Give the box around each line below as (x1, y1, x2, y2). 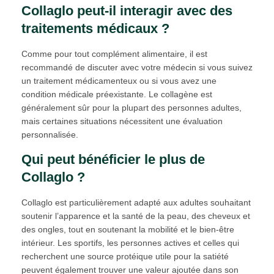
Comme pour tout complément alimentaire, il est (21, 48, 207, 59)
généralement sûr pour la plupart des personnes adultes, (21, 102, 242, 113)
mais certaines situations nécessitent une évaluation (21, 116, 223, 126)
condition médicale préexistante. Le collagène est (21, 89, 212, 99)
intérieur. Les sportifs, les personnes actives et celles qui (21, 237, 239, 248)
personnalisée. (21, 129, 78, 139)
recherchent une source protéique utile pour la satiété (21, 251, 229, 261)
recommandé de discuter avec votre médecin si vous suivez (21, 62, 253, 72)
